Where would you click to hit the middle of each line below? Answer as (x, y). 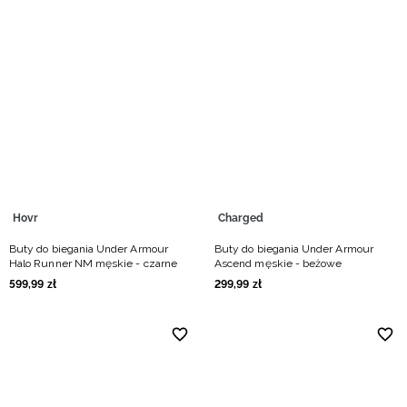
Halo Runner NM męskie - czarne (93, 263)
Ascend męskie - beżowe (278, 263)
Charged (241, 218)
